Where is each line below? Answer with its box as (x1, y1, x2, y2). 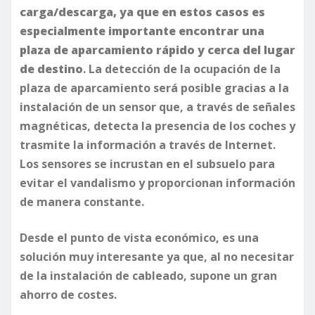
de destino (20, 60, 83, 77)
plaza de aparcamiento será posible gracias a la (20, 79, 289, 96)
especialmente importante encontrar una (20, 22, 264, 39)
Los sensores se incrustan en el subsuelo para (20, 155, 275, 172)
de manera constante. (20, 193, 144, 210)
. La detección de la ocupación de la (83, 60, 281, 77)
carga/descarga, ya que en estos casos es (20, 4, 265, 20)
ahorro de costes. (20, 286, 117, 302)
